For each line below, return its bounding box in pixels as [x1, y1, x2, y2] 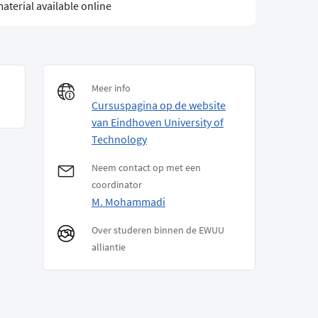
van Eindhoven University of [92, 115, 224, 130]
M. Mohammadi [92, 194, 165, 209]
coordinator [92, 178, 142, 192]
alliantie [92, 241, 126, 254]
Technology [92, 132, 147, 147]
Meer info [92, 82, 131, 95]
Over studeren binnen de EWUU [92, 224, 224, 237]
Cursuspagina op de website [92, 98, 226, 113]
